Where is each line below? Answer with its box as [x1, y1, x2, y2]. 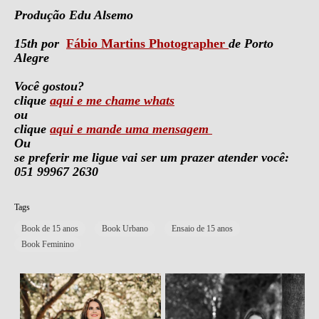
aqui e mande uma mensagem [50, 121, 212, 136]
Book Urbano [102, 223, 148, 234]
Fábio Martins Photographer [66, 36, 229, 51]
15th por [14, 36, 66, 51]
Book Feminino [21, 239, 74, 249]
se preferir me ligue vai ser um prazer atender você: [14, 150, 289, 164]
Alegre [14, 50, 49, 65]
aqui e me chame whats [50, 93, 174, 108]
